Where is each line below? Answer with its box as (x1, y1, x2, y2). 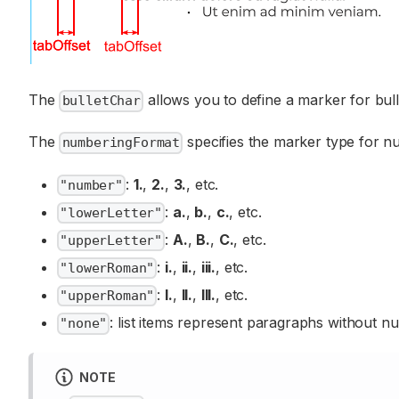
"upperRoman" (60, 288, 155, 305)
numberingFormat (61, 134, 181, 151)
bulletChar (61, 93, 141, 110)
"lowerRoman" (60, 260, 155, 277)
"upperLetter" (60, 232, 163, 248)
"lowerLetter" (60, 204, 163, 221)
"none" (60, 315, 108, 332)
